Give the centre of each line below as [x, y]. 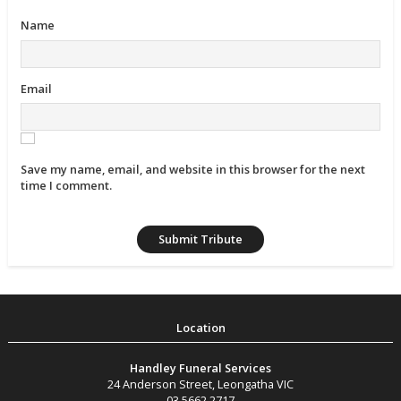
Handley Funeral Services [200, 367]
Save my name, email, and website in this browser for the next [193, 170]
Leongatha [246, 384]
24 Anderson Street [160, 384]
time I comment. [67, 186]
